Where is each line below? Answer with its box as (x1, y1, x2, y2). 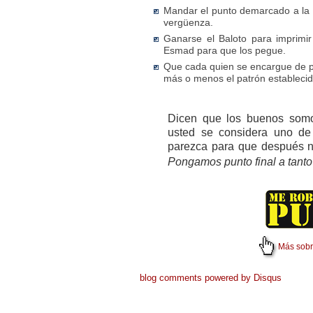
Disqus (254, 272, 282, 283)
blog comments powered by (140, 272, 254, 283)
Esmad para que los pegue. (163, 45, 286, 56)
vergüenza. (163, 17, 213, 28)
